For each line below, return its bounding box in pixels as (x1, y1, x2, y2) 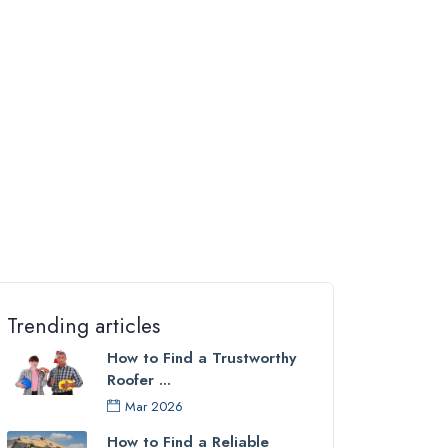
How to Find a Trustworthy (107, 347, 296, 369)
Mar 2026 (125, 397, 183, 416)
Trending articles (7, 311, 160, 341)
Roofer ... (107, 369, 171, 391)
